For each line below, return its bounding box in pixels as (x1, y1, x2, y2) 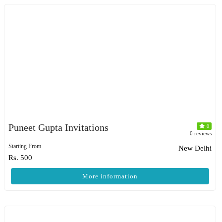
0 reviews (190, 130, 212, 136)
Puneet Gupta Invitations (8, 122, 109, 133)
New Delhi (178, 144, 212, 152)
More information (82, 172, 138, 180)
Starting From (8, 143, 41, 150)
